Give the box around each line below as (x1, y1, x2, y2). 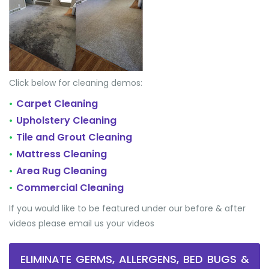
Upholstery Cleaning (16, 113, 116, 127)
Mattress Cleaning (16, 147, 107, 161)
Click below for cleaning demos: (9, 77, 142, 89)
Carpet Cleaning (16, 97, 98, 110)
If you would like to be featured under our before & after (9, 202, 246, 214)
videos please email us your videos (9, 217, 154, 229)
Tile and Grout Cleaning (16, 130, 132, 144)
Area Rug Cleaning (16, 164, 107, 178)
